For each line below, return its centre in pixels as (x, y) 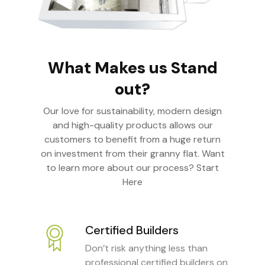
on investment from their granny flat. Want (132, 154)
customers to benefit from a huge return (132, 140)
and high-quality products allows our (132, 125)
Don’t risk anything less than (147, 248)
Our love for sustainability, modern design (132, 111)
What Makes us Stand (132, 68)
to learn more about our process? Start (132, 168)
